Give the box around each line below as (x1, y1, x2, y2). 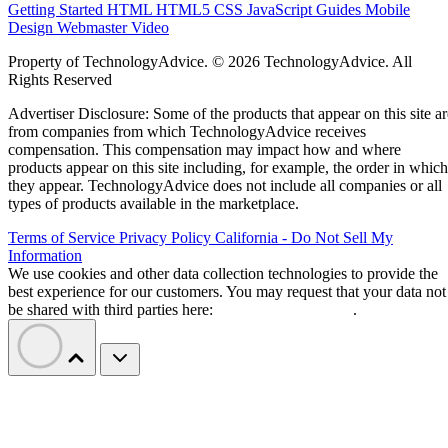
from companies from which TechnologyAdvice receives (8, 122, 366, 140)
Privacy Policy (119, 228, 215, 246)
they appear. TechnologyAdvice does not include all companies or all (8, 176, 442, 194)
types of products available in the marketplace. (8, 194, 299, 212)
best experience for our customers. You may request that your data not (8, 282, 446, 300)
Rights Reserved (8, 70, 112, 88)
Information (8, 246, 82, 264)
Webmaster (57, 18, 131, 36)
